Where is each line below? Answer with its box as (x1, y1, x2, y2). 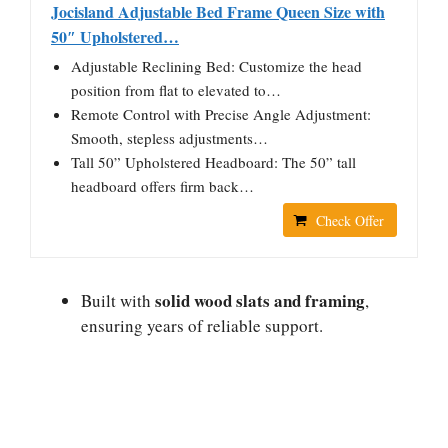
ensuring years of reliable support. (81, 313, 323, 337)
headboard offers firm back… (71, 175, 254, 196)
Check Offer (316, 210, 384, 230)
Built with (81, 288, 155, 312)
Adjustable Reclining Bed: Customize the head (71, 55, 362, 76)
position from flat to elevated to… (71, 79, 281, 100)
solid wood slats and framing (155, 287, 365, 313)
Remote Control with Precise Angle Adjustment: (71, 103, 371, 124)
